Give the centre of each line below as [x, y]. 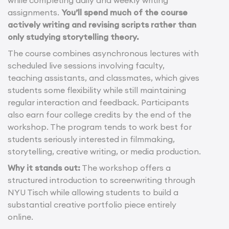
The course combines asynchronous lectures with [103, 53]
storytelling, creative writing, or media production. [104, 152]
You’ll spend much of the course [124, 13]
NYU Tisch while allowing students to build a [93, 192]
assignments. [35, 13]
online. [20, 217]
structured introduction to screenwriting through [101, 180]
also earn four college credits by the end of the [99, 115]
